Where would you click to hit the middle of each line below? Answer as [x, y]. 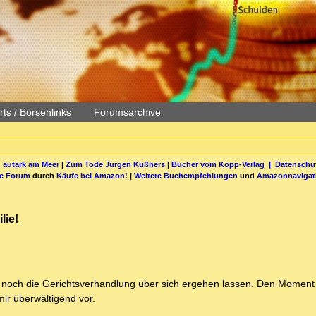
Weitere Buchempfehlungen [186, 175]
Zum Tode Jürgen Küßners [115, 164]
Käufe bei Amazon [91, 175]
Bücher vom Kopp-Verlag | [223, 164]
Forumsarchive [127, 112]
